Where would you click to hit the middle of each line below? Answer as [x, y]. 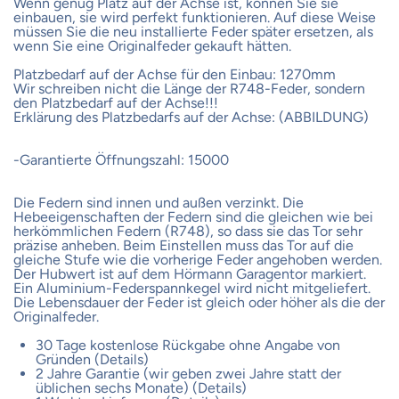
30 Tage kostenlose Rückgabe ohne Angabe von [188, 345]
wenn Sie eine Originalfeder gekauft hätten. [152, 45]
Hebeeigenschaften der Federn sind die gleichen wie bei [193, 216]
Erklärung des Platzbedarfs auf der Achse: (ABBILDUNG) [191, 117]
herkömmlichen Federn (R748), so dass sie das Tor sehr [188, 231]
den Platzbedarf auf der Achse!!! [116, 102]
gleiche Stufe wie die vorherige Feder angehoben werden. [198, 259]
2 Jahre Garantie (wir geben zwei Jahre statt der [188, 373]
